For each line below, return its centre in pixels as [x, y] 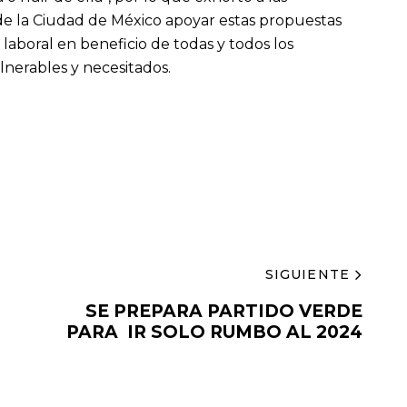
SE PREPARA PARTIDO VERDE [223, 312]
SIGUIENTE [307, 274]
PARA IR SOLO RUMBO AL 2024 [214, 333]
